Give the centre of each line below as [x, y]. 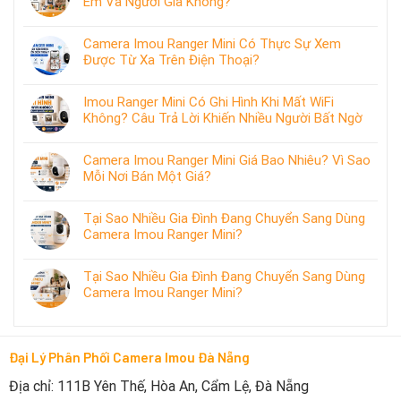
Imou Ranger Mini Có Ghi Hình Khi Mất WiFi [209, 102]
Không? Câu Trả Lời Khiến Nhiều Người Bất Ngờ [223, 119]
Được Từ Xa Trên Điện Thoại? [171, 60]
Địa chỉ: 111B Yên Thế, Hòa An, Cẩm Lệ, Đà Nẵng [158, 387]
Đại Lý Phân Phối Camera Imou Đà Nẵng [129, 358]
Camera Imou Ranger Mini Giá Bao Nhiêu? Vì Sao [227, 161]
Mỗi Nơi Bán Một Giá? [147, 177]
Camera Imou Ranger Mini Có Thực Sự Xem [212, 44]
